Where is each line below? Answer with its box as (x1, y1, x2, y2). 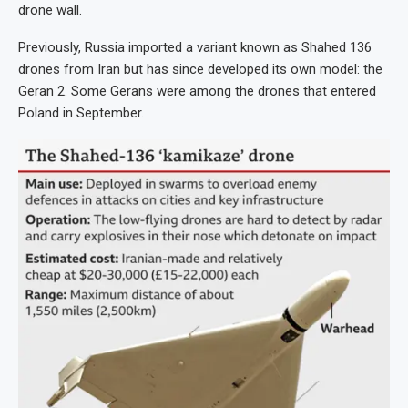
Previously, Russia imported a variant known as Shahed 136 (18, 38, 372, 56)
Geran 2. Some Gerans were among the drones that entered (18, 82, 376, 99)
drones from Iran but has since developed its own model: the (18, 60, 382, 77)
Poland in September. (18, 104, 144, 121)
